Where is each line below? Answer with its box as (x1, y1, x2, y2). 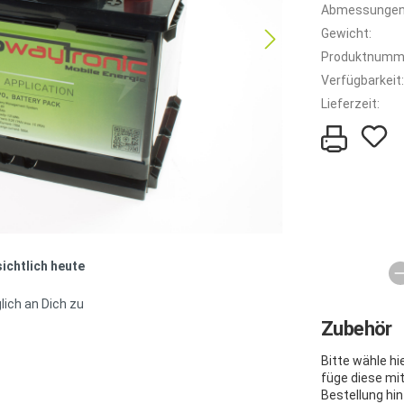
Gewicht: (321, 25, 372, 41)
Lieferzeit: (321, 96, 380, 111)
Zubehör (321, 317, 392, 340)
